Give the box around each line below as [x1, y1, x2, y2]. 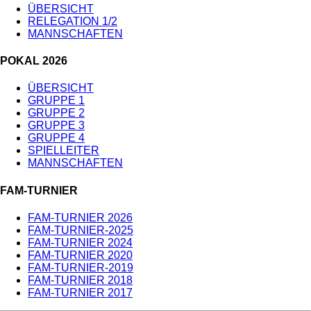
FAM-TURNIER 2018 [28, 274, 133, 286]
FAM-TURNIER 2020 [28, 249, 133, 261]
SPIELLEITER [28, 144, 99, 157]
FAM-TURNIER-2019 [28, 262, 133, 274]
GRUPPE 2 [28, 107, 85, 119]
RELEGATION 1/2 [28, 15, 117, 27]
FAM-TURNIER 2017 [28, 287, 133, 299]
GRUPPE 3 [28, 119, 85, 132]
